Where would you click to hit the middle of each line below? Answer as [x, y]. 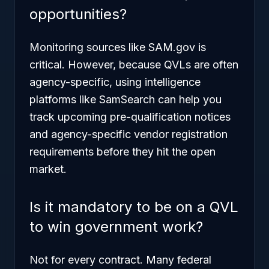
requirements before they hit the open [122, 152]
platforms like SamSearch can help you [125, 99]
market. [48, 169]
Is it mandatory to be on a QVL [134, 207]
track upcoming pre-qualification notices [130, 117]
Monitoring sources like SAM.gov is [118, 47]
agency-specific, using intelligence [115, 82]
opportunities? [78, 14]
